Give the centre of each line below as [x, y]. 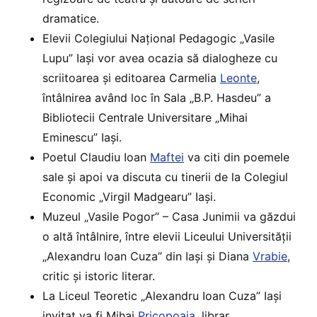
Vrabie [270, 257]
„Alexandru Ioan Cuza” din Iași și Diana [148, 257]
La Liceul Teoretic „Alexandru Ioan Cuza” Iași [162, 296]
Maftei [167, 157]
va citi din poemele [237, 157]
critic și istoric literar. [99, 276]
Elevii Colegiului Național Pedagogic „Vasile [158, 39]
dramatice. [71, 19]
